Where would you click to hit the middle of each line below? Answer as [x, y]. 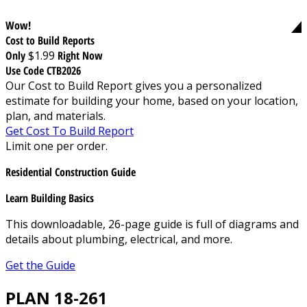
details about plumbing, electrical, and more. [119, 239]
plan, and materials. [56, 115]
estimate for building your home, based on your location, [152, 100]
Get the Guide [40, 265]
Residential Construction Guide [71, 172]
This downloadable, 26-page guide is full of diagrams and [152, 224]
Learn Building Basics [50, 198]
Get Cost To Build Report [70, 131]
